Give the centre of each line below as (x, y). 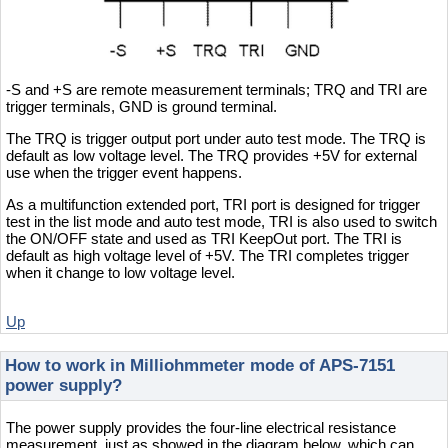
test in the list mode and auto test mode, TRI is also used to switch (221, 221)
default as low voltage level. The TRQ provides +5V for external (211, 155)
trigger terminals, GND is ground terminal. (141, 106)
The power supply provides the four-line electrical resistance (201, 427)
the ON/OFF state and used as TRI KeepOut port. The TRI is (204, 238)
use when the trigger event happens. (124, 172)
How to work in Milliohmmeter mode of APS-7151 (200, 365)
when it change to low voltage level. (120, 272)
